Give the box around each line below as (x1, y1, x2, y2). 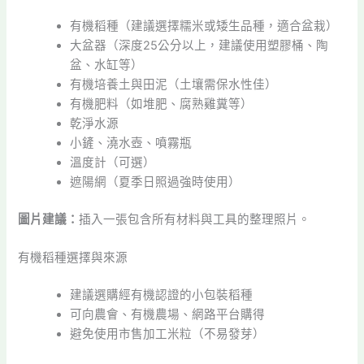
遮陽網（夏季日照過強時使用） (70, 175, 241, 190)
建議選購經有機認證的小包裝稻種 (70, 288, 253, 303)
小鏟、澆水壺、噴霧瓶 (70, 136, 193, 151)
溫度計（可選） (70, 155, 156, 171)
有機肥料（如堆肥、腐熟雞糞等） (70, 97, 253, 112)
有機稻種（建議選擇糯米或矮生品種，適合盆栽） (70, 19, 339, 34)
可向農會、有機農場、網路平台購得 (70, 307, 266, 323)
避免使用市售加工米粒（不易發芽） (70, 327, 266, 342)
